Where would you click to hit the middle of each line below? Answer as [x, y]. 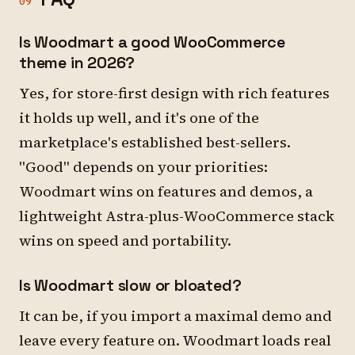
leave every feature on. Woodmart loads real [175, 340]
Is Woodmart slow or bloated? [130, 285]
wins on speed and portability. [125, 240]
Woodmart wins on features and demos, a [166, 191]
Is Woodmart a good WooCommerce [152, 42]
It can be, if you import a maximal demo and [176, 316]
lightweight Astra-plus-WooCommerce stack [177, 216]
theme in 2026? [77, 63]
